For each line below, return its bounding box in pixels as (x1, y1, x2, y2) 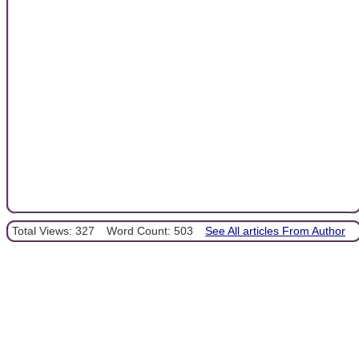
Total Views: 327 (12, 224, 95, 237)
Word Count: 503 (107, 224, 193, 237)
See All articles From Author (205, 224, 345, 237)
